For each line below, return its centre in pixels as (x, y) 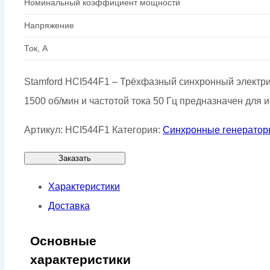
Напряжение (49, 25)
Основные (63, 240)
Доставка (69, 206)
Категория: (137, 130)
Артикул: (45, 130)
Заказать (75, 158)
